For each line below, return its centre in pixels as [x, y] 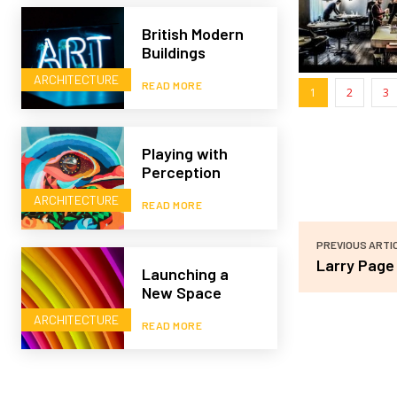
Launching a [185, 274]
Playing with [184, 154]
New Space [181, 292]
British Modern [192, 33]
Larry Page [355, 265]
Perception [181, 172]
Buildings [173, 52]
